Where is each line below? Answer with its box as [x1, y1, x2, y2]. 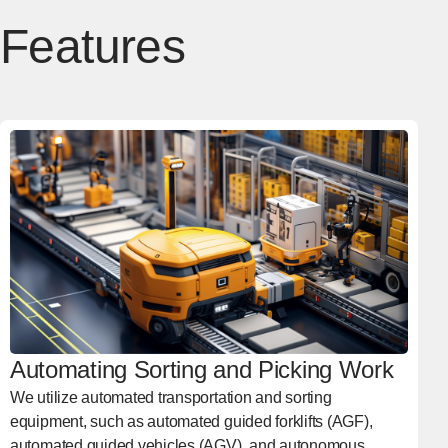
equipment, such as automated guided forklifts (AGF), [9, 412, 373, 430]
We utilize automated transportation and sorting [9, 388, 332, 406]
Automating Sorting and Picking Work [9, 355, 394, 383]
